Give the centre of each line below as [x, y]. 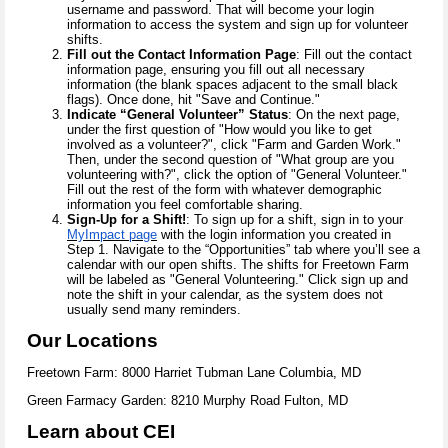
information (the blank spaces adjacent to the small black [232, 84]
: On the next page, [344, 114]
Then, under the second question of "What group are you [230, 159]
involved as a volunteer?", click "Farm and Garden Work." [234, 144]
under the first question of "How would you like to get [219, 129]
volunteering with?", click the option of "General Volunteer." [237, 174]
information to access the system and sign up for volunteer [237, 24]
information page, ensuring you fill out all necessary [216, 69]
